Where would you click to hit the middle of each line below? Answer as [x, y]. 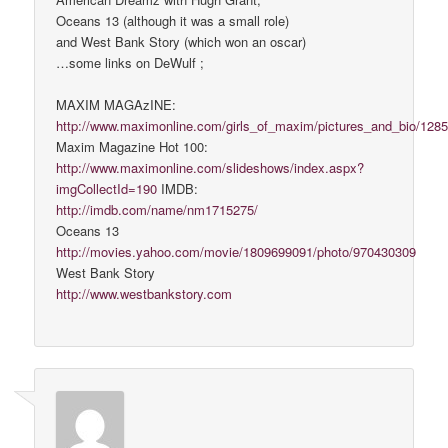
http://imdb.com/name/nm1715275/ [157, 210]
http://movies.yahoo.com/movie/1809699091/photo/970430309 [236, 252]
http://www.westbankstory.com [144, 294]
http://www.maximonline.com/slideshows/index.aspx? [210, 168]
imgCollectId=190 [107, 189]
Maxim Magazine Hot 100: [132, 147]
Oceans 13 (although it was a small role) [173, 20]
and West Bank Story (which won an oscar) [181, 41]
